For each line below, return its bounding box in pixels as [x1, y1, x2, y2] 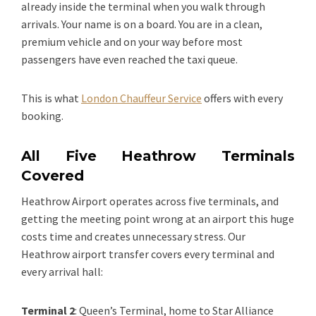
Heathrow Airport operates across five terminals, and [21, 193, 279, 208]
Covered [21, 166, 84, 184]
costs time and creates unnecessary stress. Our [21, 229, 245, 243]
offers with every [202, 90, 283, 105]
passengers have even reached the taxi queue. [21, 51, 238, 66]
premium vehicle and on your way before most [21, 34, 243, 49]
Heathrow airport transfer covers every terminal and [21, 246, 274, 261]
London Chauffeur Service [81, 90, 202, 105]
